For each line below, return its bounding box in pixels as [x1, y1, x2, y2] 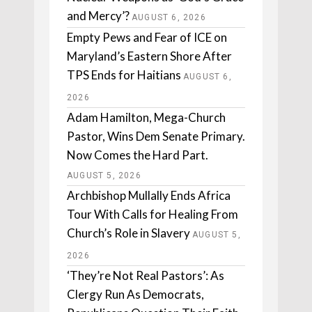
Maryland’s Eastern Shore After [67, 49, 232, 64]
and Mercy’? [67, 8, 130, 24]
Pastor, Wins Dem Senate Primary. [67, 129, 245, 144]
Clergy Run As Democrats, [67, 287, 204, 302]
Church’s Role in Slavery [67, 226, 190, 241]
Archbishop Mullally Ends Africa [67, 188, 231, 203]
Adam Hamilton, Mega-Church [67, 110, 226, 125]
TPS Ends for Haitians [67, 68, 181, 83]
